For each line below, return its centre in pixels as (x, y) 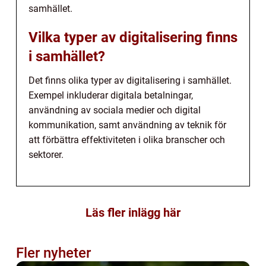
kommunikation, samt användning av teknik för (127, 125)
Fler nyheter (53, 253)
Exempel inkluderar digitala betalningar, (111, 95)
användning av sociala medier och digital (115, 110)
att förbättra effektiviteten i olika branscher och (127, 140)
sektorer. (46, 154)
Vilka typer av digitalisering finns (133, 37)
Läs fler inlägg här (133, 212)
